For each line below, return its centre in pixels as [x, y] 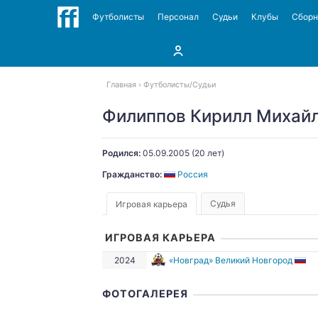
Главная [121, 85]
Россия [193, 174]
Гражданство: [132, 174]
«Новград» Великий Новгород [230, 260]
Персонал [178, 17]
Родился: [121, 153]
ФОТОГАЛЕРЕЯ [145, 294]
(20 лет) [207, 153]
